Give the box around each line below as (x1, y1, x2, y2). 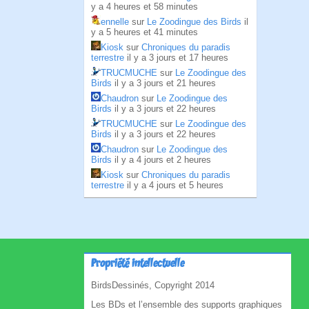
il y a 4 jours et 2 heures (114, 154, 211, 165)
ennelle (101, 17, 129, 27)
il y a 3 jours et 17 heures (127, 52, 228, 63)
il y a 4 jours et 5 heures (127, 180, 223, 190)
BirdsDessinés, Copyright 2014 (91, 280, 215, 290)
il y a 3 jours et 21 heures (114, 78, 216, 88)
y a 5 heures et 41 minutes (91, 27, 198, 37)
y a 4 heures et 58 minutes (91, 1, 198, 12)
